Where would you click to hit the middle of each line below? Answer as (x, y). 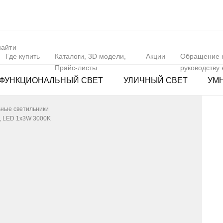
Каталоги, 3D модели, (90, 56)
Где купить (23, 56)
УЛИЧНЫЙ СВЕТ (155, 80)
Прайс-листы (76, 68)
